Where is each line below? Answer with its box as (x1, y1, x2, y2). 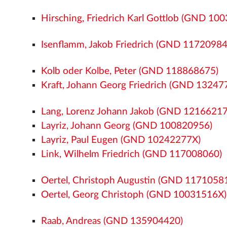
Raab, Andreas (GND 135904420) (41, 216, 183, 226)
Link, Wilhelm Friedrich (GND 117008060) (41, 149, 222, 159)
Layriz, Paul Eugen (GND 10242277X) (41, 135, 201, 145)
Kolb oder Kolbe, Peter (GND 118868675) (41, 66, 219, 76)
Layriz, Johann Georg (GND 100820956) (41, 121, 213, 131)
